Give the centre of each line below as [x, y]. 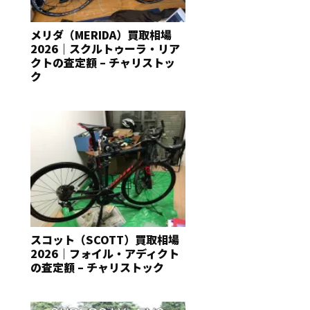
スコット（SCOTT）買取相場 [105, 239]
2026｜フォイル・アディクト [105, 253]
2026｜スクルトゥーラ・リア [105, 48]
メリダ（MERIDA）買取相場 [101, 35]
